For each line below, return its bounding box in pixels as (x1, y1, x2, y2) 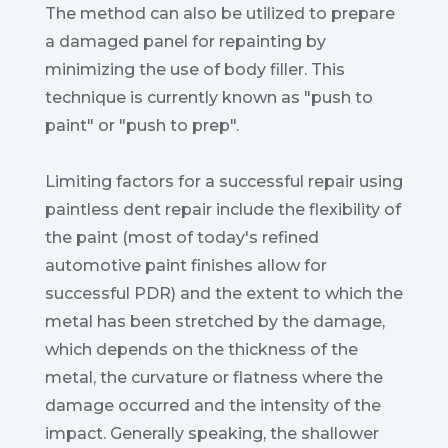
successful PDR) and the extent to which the (44, 284, 403, 304)
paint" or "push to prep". (44, 116, 239, 136)
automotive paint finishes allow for (44, 256, 327, 276)
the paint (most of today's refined (44, 228, 319, 248)
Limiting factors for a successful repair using (44, 172, 403, 192)
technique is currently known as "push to (44, 88, 373, 108)
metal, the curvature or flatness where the (44, 368, 383, 388)
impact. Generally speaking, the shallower (44, 424, 379, 444)
